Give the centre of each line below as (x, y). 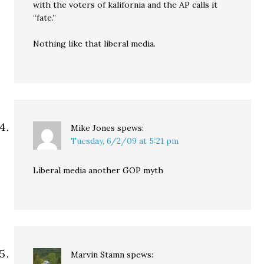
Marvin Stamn (98, 255)
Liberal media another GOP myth (98, 170)
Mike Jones (93, 128)
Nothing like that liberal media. (95, 44)
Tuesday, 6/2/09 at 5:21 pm (125, 141)
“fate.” (45, 18)
